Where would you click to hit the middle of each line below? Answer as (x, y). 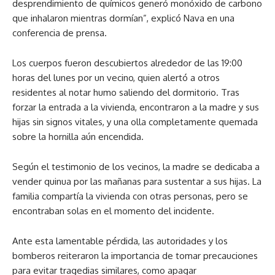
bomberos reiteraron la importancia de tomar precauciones (135, 256)
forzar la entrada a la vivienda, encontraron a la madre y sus (136, 107)
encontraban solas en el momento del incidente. (113, 211)
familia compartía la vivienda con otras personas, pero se (130, 196)
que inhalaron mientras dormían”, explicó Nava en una (123, 18)
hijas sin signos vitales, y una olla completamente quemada (135, 122)
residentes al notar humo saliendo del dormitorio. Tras (126, 92)
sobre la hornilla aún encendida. (78, 137)
